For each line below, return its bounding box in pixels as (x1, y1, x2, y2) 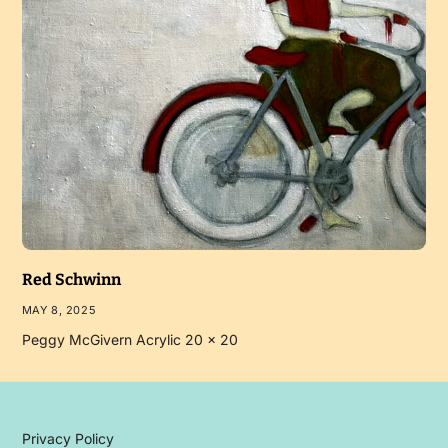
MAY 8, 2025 (21, 302, 97, 317)
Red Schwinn (21, 269, 121, 289)
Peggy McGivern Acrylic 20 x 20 (21, 330, 238, 348)
